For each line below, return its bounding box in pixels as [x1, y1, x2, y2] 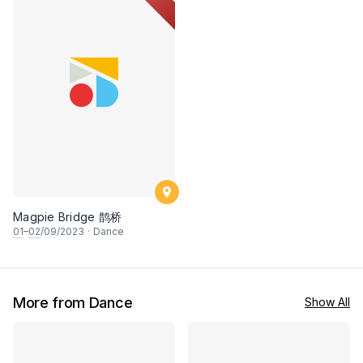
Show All [305, 294, 350, 309]
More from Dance [13, 293, 133, 311]
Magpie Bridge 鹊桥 [13, 209, 122, 224]
